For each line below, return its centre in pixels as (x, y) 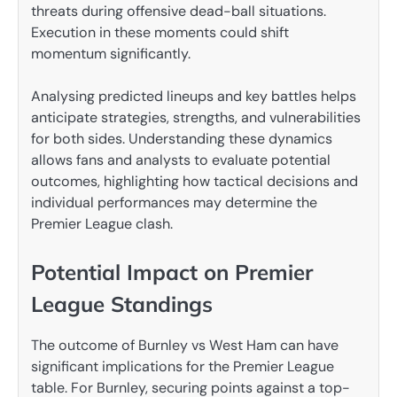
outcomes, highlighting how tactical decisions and (195, 182)
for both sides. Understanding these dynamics (182, 139)
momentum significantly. (111, 54)
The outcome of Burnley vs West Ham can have (185, 345)
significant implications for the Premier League (183, 366)
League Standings (122, 304)
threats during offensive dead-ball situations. (179, 12)
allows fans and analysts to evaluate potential (181, 160)
